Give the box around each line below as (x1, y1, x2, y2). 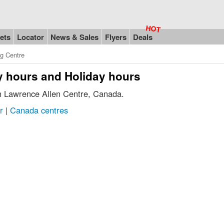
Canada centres (10, 103, 68, 116)
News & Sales (50, 31, 98, 42)
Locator (17, 31, 44, 42)
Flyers (105, 31, 126, 42)
